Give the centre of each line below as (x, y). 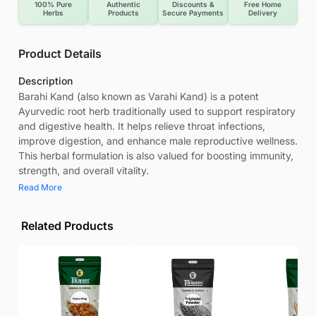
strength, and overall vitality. (84, 170)
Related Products (67, 226)
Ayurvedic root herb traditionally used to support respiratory (157, 111)
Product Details (60, 54)
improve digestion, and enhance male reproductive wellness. (158, 141)
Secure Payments (193, 13)
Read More (40, 187)
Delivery (263, 13)
